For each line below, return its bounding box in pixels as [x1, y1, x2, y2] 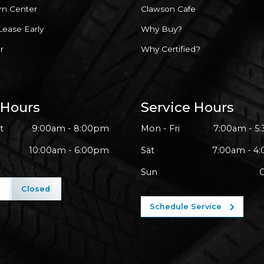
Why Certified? [141, 44, 200, 54]
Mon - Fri [141, 123, 180, 134]
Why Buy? [141, 24, 182, 34]
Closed [21, 184, 50, 194]
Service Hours [141, 98, 234, 115]
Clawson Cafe [141, 4, 196, 14]
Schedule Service [150, 202, 224, 212]
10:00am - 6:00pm [29, 145, 109, 156]
